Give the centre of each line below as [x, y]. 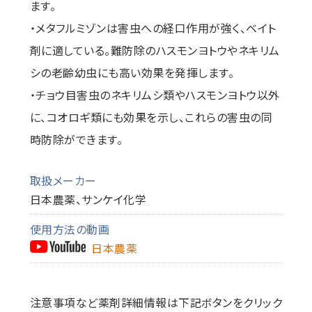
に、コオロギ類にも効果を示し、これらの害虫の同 [151, 117]
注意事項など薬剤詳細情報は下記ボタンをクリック [156, 302]
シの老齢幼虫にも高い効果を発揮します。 [132, 72]
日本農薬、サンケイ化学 [88, 199]
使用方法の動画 [70, 229]
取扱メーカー [63, 180]
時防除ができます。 [76, 139]
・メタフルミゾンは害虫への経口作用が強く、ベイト [153, 28]
